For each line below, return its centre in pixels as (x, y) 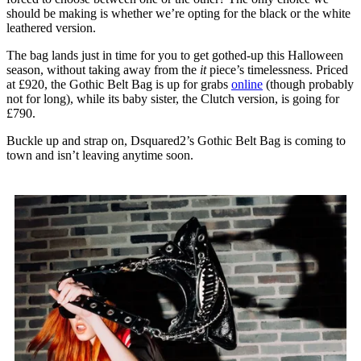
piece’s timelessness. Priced (277, 69)
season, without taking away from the (103, 69)
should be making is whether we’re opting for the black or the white (178, 13)
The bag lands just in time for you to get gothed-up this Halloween (175, 55)
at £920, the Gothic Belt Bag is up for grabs (119, 84)
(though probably (308, 84)
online (247, 84)
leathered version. (51, 27)
